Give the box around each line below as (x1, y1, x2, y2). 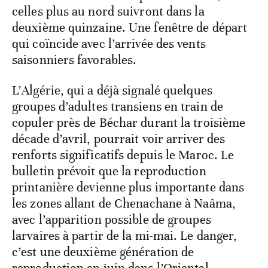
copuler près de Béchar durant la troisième (12, 204, 246, 220)
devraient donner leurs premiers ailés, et (12, 77, 234, 93)
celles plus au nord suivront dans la (12, 93, 205, 109)
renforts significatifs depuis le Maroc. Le (12, 236, 234, 252)
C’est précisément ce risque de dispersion (12, 12, 239, 28)
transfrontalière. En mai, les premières (12, 44, 225, 60)
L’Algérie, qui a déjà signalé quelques (12, 172, 212, 188)
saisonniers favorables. (12, 141, 137, 157)
